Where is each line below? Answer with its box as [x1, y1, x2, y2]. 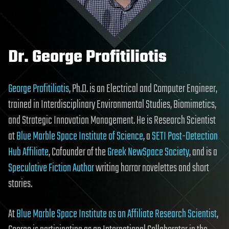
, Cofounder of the [49, 143, 107, 161]
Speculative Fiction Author [8, 159, 94, 177]
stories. [8, 175, 32, 193]
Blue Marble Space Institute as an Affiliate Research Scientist [16, 205, 217, 223]
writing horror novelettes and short [94, 159, 209, 177]
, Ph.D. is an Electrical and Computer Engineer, [69, 80, 217, 98]
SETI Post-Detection [152, 127, 218, 145]
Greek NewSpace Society [107, 143, 189, 161]
